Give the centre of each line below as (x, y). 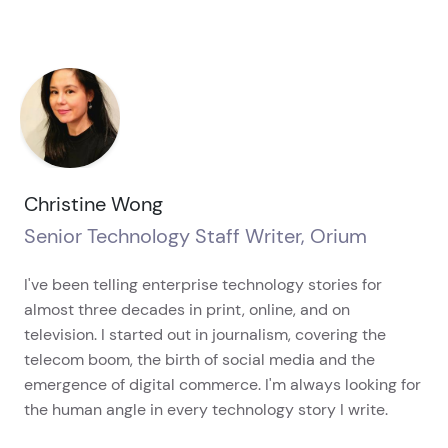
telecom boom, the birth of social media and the (199, 360)
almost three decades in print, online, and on (187, 310)
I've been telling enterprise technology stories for (203, 285)
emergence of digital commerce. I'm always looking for (222, 385)
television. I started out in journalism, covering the (205, 335)
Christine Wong (93, 204)
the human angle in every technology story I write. (206, 410)
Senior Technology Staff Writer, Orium (195, 236)
